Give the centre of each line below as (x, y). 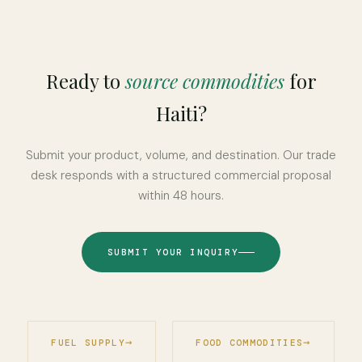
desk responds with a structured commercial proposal (181, 175)
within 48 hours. (181, 196)
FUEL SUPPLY (88, 342)
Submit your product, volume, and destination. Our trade (181, 155)
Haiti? (181, 113)
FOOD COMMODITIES (250, 342)
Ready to (85, 81)
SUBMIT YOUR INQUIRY (173, 252)
